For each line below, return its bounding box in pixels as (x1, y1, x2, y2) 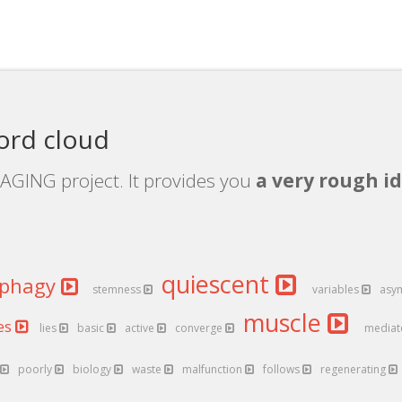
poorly (18, 362, 55, 377)
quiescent (162, 267, 275, 301)
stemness (92, 282, 144, 297)
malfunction (182, 362, 245, 377)
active (125, 320, 157, 336)
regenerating (320, 362, 389, 377)
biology (73, 362, 114, 377)
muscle (243, 306, 328, 339)
